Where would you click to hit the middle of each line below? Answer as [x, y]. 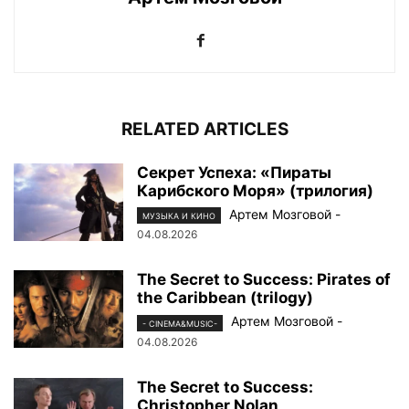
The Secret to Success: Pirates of [264, 280]
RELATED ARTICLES [204, 130]
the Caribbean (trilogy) [225, 298]
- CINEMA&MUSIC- [180, 323]
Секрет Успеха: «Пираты [234, 173]
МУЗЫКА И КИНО [179, 216]
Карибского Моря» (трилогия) [255, 191]
